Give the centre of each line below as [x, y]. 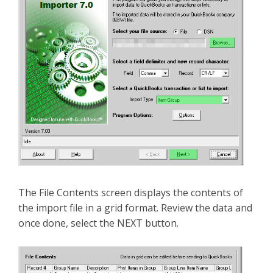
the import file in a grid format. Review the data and [135, 207]
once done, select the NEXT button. [98, 223]
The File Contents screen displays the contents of [131, 192]
